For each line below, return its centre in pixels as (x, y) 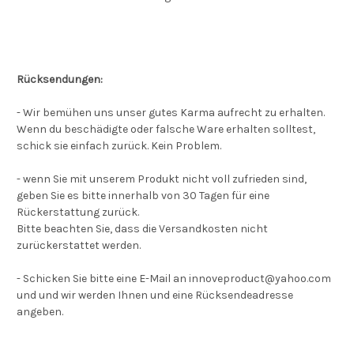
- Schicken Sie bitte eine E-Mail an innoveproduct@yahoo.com (174, 279)
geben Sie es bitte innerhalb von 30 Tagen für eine (143, 196)
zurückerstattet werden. (79, 245)
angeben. (40, 312)
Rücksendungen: (60, 79)
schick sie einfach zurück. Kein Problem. (119, 146)
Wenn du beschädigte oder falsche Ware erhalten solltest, (166, 129)
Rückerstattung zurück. (78, 212)
